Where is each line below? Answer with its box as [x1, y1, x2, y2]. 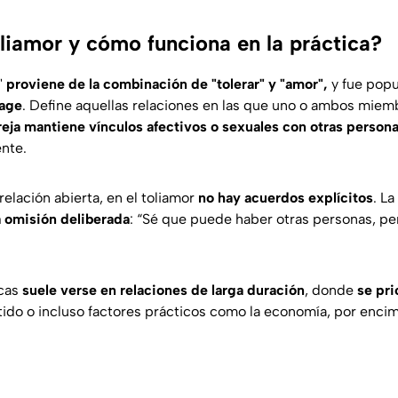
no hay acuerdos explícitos [198, 189, 373, 207]
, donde [305, 282, 357, 299]
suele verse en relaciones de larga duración [22, 282, 305, 299]
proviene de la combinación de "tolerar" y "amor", [6, 76, 328, 93]
